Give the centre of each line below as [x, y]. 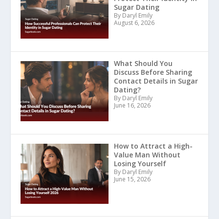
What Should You [143, 63]
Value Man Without [147, 154]
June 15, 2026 [132, 179]
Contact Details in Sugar [156, 81]
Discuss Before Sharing [153, 72]
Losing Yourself [140, 163]
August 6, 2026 [134, 23]
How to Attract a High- [153, 146]
